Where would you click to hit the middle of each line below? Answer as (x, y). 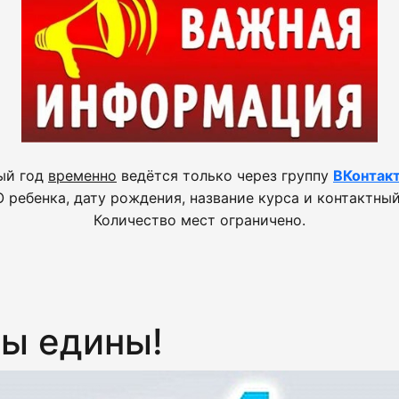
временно (82, 175)
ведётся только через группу (225, 175)
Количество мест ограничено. (199, 220)
